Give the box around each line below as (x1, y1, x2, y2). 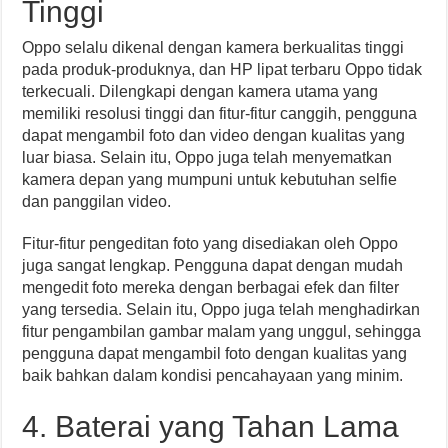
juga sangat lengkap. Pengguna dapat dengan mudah (22, 257, 404, 274)
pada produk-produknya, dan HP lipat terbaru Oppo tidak (22, 61, 423, 78)
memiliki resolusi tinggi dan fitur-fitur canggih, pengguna (22, 105, 418, 122)
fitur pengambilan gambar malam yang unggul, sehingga (22, 323, 422, 340)
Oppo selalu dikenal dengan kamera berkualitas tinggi (22, 39, 405, 56)
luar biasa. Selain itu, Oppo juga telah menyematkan (22, 149, 393, 166)
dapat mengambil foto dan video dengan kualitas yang (22, 127, 406, 144)
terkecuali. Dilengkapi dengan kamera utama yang (22, 83, 379, 100)
